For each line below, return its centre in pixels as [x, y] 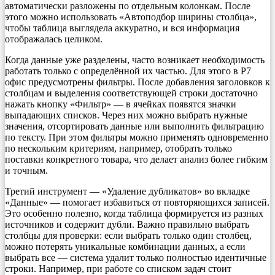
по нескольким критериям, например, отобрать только [118, 148]
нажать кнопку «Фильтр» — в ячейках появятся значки [121, 104]
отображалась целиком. [54, 39]
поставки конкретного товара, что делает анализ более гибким [136, 159]
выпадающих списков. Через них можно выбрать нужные [126, 115]
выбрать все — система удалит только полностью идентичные [136, 257]
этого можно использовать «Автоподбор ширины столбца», [131, 17]
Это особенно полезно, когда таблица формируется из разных [134, 213]
